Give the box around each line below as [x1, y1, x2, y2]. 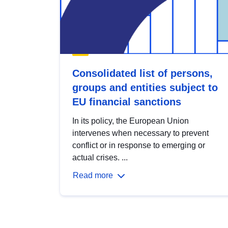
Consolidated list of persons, [72, 67, 213, 79]
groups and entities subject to [72, 81, 218, 93]
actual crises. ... [72, 153, 128, 162]
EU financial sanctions [72, 96, 181, 107]
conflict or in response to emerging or [72, 140, 205, 150]
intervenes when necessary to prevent [72, 128, 209, 137]
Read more [73, 170, 113, 180]
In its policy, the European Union [72, 116, 189, 125]
